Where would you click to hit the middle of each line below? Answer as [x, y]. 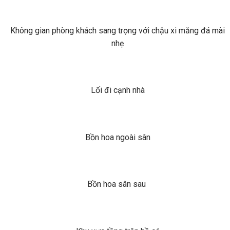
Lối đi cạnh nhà [118, 90]
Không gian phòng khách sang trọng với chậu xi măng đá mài [118, 30]
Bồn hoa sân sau [118, 184]
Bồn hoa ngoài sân [118, 137]
